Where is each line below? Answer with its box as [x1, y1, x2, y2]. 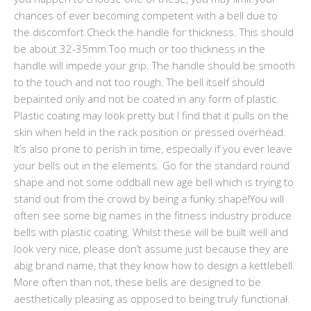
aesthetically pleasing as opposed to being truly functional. [14, 291, 290, 305]
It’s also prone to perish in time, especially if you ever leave [14, 141, 292, 155]
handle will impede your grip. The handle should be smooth [14, 58, 295, 72]
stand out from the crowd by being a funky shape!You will [14, 191, 284, 205]
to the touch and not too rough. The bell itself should [14, 74, 264, 89]
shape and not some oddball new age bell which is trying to [14, 174, 294, 189]
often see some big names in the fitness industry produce [14, 208, 292, 222]
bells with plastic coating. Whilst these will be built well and [14, 224, 288, 239]
